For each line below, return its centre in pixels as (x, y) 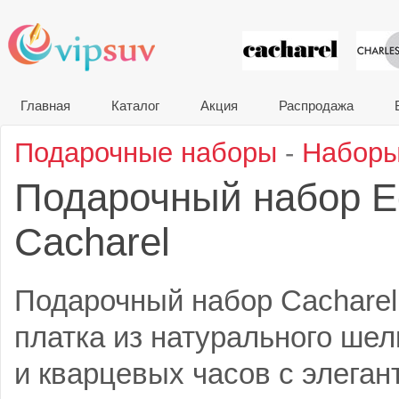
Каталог (135, 106)
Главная (45, 106)
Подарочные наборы (146, 153)
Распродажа (316, 106)
